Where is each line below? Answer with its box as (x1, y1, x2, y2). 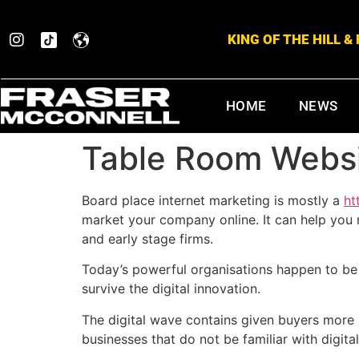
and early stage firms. (82, 231, 213, 247)
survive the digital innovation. (82, 280, 260, 297)
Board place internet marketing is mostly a (82, 192, 344, 208)
